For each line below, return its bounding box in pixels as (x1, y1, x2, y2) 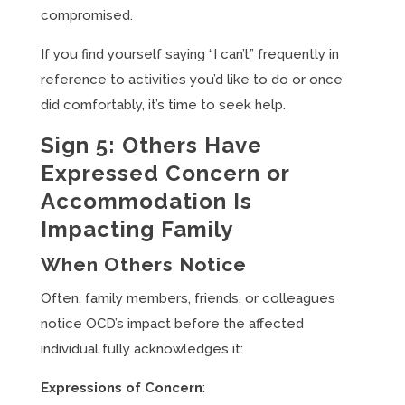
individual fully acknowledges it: (40, 341, 243, 357)
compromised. (40, 7, 133, 24)
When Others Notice (40, 253, 247, 276)
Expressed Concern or (40, 160, 289, 186)
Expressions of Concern (40, 380, 202, 396)
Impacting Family (40, 216, 233, 242)
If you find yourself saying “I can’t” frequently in (40, 46, 339, 62)
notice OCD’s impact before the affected (40, 316, 304, 332)
